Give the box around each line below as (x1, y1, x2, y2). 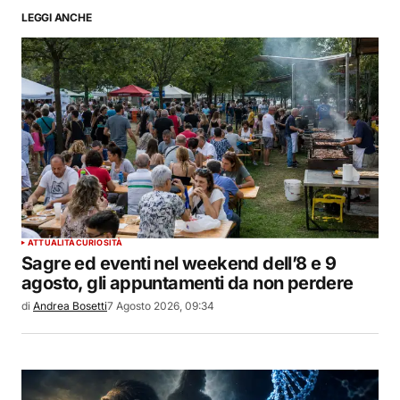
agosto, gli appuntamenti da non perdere (21, 271, 354, 294)
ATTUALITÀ (28, 237, 76, 247)
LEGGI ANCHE (21, 10, 92, 24)
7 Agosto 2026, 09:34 (107, 298, 214, 312)
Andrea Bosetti (33, 298, 107, 312)
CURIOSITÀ (75, 237, 123, 247)
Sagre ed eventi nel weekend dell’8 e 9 (21, 252, 337, 274)
